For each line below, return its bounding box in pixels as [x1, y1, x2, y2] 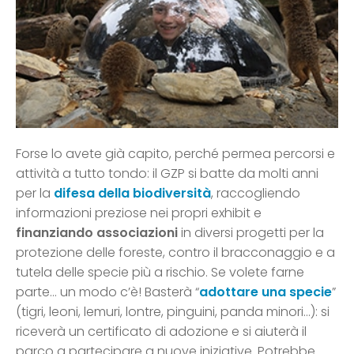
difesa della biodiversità [51, 184, 211, 203]
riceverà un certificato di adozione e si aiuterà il [16, 322, 307, 341]
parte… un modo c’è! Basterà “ [16, 283, 199, 302]
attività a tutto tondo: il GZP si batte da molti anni [16, 164, 318, 183]
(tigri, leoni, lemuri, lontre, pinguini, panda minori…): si [16, 303, 330, 322]
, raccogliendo [211, 184, 300, 203]
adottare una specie [199, 283, 332, 302]
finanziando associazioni [16, 224, 178, 243]
